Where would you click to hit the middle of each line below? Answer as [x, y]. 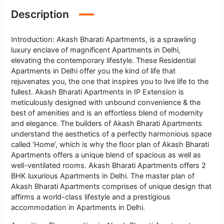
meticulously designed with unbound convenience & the [106, 103]
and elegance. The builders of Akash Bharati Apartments [107, 124]
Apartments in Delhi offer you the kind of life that [93, 71]
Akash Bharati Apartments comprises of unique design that [111, 187]
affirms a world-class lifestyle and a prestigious [91, 197]
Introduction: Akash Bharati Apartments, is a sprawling [104, 40]
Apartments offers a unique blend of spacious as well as [106, 155]
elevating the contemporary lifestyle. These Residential [103, 61]
